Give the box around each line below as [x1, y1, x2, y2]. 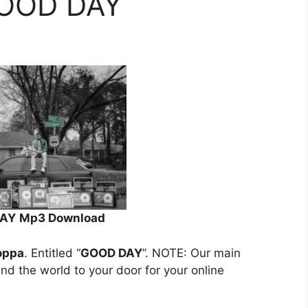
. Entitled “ [24, 245, 80, 260]
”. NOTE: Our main [142, 245, 241, 260]
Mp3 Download [19, 211, 105, 225]
